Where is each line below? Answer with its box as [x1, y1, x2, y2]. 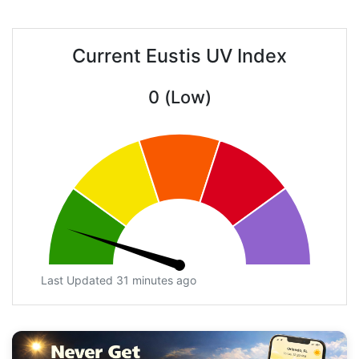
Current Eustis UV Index [72, 44, 287, 68]
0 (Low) [147, 87, 212, 108]
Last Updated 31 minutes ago [41, 273, 196, 288]
